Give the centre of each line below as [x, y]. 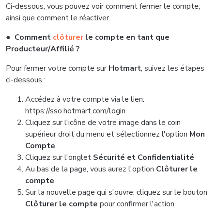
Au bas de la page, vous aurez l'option [91, 169]
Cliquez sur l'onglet [59, 157]
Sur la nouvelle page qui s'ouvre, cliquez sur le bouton [116, 192]
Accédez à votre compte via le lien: [85, 99]
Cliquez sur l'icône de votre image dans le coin [103, 123]
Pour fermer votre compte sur [57, 68]
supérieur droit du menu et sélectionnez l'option [107, 134]
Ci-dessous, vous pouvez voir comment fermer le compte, [103, 6]
